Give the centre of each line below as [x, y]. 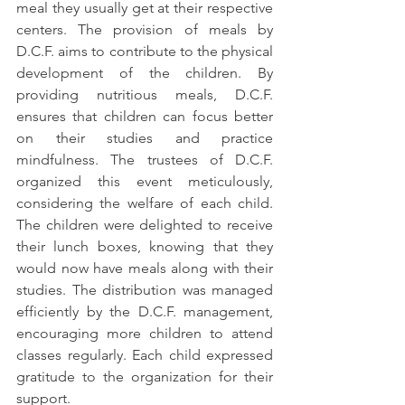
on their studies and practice [145, 138]
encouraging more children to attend [145, 333]
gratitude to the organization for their [145, 377]
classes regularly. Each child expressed [145, 355]
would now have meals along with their [145, 268]
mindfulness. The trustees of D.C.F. [145, 160]
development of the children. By [145, 73]
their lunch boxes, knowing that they [145, 246]
